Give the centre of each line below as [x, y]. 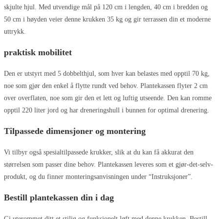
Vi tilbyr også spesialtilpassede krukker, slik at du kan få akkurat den [99, 152]
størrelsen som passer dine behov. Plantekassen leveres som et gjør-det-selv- [109, 164]
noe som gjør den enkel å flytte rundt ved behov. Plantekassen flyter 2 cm [106, 86]
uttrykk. [15, 31]
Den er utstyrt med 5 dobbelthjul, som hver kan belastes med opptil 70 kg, [107, 73]
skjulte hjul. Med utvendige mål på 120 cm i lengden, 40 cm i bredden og [106, 7]
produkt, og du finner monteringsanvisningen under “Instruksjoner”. [98, 176]
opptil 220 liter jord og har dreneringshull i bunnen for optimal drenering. [107, 110]
